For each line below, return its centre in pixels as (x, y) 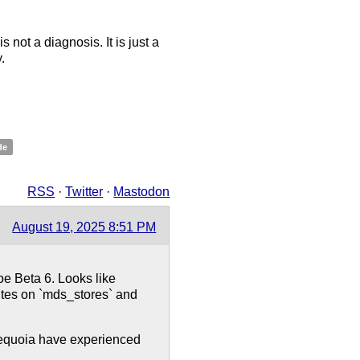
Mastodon (142, 192)
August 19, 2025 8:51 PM (84, 227)
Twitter (84, 192)
